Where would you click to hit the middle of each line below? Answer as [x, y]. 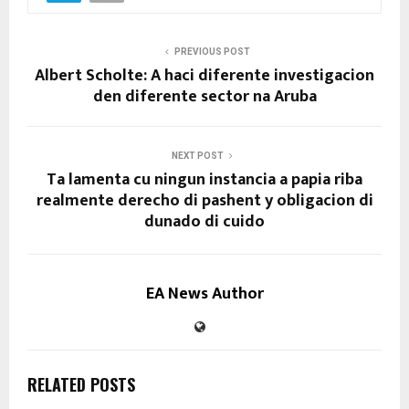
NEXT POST [197, 155]
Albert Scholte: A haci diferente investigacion [204, 75]
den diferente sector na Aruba [204, 96]
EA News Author [204, 294]
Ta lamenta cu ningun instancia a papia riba [204, 179]
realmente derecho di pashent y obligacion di [204, 200]
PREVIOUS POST [212, 51]
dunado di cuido [204, 221]
